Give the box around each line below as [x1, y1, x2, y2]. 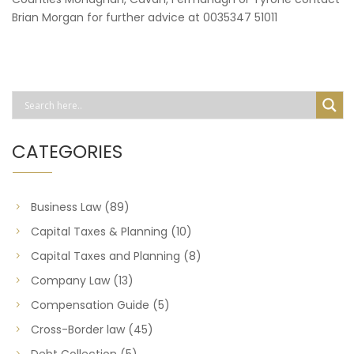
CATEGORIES [12, 139, 122, 164]
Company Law [31, 273, 110, 288]
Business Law [31, 199, 101, 215]
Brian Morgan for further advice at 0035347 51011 [12, 9, 277, 25]
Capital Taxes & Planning [31, 224, 168, 239]
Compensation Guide [31, 297, 149, 313]
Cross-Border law [31, 322, 125, 337]
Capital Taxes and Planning [31, 248, 180, 264]
